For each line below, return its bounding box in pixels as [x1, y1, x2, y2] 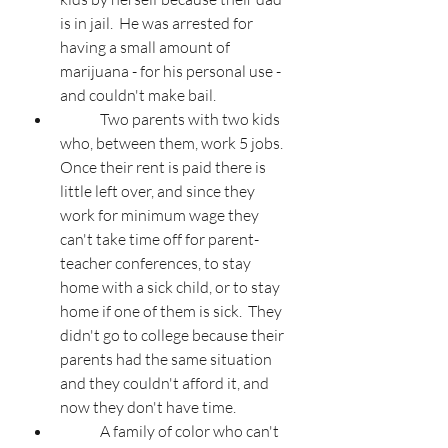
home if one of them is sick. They [60, 301, 285, 322]
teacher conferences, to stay [60, 253, 254, 274]
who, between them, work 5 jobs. [60, 133, 289, 154]
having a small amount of [60, 37, 233, 58]
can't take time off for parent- [60, 229, 259, 250]
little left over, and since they [60, 181, 258, 202]
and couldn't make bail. [60, 85, 216, 106]
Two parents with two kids [60, 109, 100, 130]
